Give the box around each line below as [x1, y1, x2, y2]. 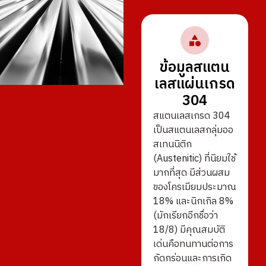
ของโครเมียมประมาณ [153, 179, 236, 196]
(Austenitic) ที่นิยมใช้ [153, 151, 236, 167]
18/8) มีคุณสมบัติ [153, 222, 225, 239]
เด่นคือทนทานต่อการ [153, 236, 233, 253]
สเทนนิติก [153, 137, 192, 153]
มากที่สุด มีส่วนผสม [153, 165, 230, 182]
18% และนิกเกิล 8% [153, 194, 233, 210]
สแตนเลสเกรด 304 [153, 108, 230, 125]
